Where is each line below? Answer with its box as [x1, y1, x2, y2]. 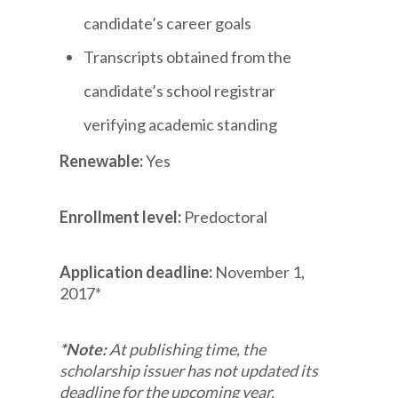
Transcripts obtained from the [84, 46, 292, 67]
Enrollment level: [60, 206, 185, 227]
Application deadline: [60, 262, 216, 283]
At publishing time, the [109, 338, 267, 359]
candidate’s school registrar [84, 80, 276, 100]
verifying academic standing [84, 114, 278, 134]
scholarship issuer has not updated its [60, 360, 319, 380]
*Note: [60, 338, 110, 359]
